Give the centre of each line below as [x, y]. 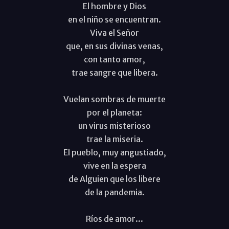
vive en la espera [114, 165]
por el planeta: [114, 112]
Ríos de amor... [114, 219]
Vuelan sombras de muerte [114, 99]
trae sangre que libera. [114, 72]
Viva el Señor [114, 32]
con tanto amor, [114, 59]
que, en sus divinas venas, [114, 46]
